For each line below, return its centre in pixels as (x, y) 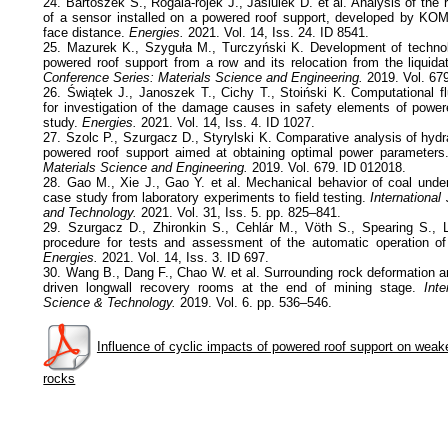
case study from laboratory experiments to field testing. (205, 197)
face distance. (86, 32)
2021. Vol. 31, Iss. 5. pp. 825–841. (239, 212)
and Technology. (90, 212)
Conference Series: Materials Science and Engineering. (203, 77)
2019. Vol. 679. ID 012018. (327, 167)
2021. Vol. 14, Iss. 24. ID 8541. (277, 32)
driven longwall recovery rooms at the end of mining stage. (229, 287)
